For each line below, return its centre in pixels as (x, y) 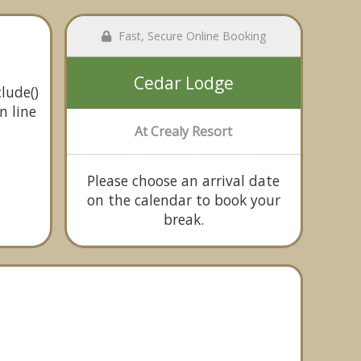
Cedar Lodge (183, 83)
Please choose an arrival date (184, 180)
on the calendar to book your (183, 200)
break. (183, 219)
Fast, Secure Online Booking (190, 36)
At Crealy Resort (184, 131)
